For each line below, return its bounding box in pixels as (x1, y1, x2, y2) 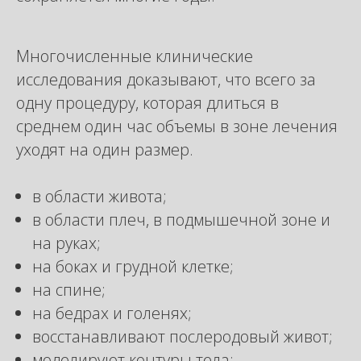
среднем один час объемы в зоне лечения (16, 115, 338, 137)
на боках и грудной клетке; (32, 255, 234, 277)
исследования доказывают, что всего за (16, 68, 316, 90)
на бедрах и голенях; (32, 302, 192, 324)
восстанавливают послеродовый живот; (32, 326, 333, 347)
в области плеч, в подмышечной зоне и (32, 209, 330, 230)
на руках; (32, 232, 101, 254)
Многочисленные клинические (16, 45, 253, 67)
